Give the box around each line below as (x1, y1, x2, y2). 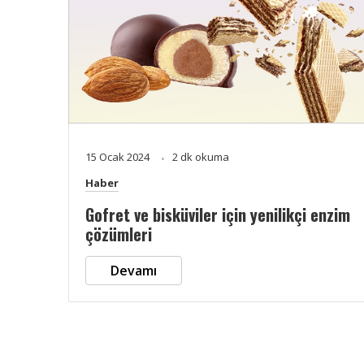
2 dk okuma (172, 149, 229, 164)
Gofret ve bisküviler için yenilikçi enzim (85, 201, 350, 227)
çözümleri (85, 221, 152, 246)
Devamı (110, 261, 157, 279)
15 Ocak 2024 (85, 149, 152, 164)
